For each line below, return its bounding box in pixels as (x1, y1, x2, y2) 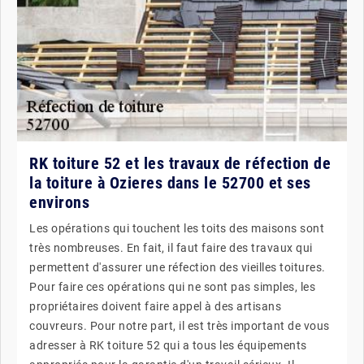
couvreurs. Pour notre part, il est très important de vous (29, 318, 330, 332)
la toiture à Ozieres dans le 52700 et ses (29, 172, 311, 193)
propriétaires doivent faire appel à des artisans (29, 299, 281, 313)
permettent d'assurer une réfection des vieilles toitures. (29, 260, 326, 274)
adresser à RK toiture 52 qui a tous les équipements (29, 338, 307, 352)
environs (29, 192, 89, 212)
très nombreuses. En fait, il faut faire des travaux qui (29, 240, 313, 254)
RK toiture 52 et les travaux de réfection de (29, 153, 331, 173)
